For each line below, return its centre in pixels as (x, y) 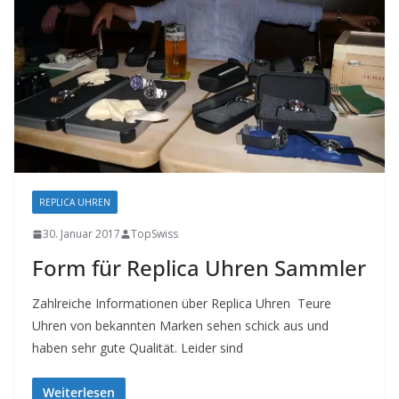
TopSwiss (155, 234)
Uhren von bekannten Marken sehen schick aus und (180, 326)
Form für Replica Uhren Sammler (199, 268)
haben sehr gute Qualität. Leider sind (138, 348)
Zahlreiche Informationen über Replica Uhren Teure (182, 304)
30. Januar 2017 (81, 234)
